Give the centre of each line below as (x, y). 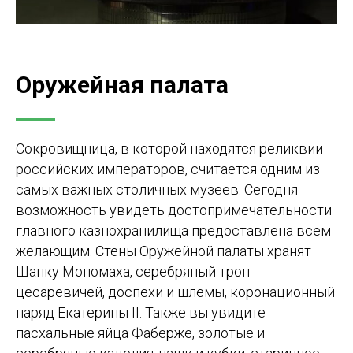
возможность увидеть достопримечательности (174, 210)
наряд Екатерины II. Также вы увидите (141, 312)
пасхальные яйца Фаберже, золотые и (140, 333)
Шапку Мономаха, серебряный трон (133, 271)
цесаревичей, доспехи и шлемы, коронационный (175, 292)
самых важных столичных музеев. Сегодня (157, 190)
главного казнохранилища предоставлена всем (173, 230)
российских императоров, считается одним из (168, 169)
